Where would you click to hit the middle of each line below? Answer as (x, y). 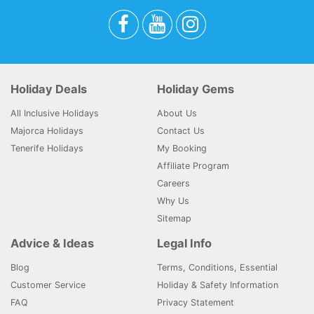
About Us (177, 113)
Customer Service (48, 285)
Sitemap (174, 218)
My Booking (182, 148)
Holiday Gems (196, 89)
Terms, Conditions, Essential (217, 267)
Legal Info (184, 243)
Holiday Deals (49, 89)
